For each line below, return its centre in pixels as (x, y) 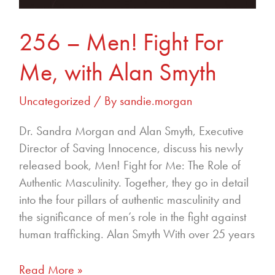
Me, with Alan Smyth (118, 72)
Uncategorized (55, 101)
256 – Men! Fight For (121, 42)
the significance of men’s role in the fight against (132, 217)
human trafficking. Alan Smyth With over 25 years (137, 234)
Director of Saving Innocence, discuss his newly (131, 148)
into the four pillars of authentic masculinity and (130, 200)
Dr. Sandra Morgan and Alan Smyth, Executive (131, 131)
